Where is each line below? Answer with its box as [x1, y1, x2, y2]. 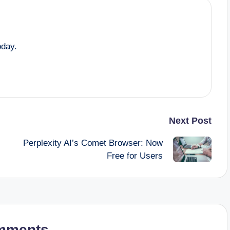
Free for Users [106, 150, 163, 161]
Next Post [168, 115, 212, 126]
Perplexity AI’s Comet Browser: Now [23, 138, 163, 148]
